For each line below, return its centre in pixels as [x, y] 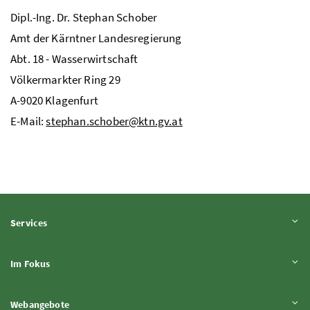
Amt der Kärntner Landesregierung [96, 38]
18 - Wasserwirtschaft [84, 58]
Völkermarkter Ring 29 [65, 79]
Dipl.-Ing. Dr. [40, 17]
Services [29, 222]
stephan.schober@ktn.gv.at [114, 121]
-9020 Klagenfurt [58, 100]
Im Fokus [30, 263]
